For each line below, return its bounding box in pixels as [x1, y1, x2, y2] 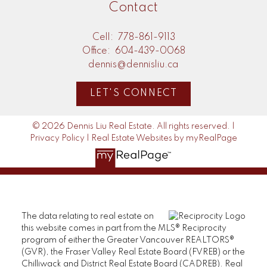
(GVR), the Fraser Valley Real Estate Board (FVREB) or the [21, 247, 245, 256]
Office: [82, 46, 113, 56]
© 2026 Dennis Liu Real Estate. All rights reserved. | [32, 122, 235, 131]
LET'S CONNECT [89, 89, 178, 99]
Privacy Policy [30, 134, 85, 143]
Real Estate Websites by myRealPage [91, 134, 237, 143]
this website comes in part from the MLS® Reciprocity [21, 223, 226, 232]
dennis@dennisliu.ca [88, 60, 179, 70]
